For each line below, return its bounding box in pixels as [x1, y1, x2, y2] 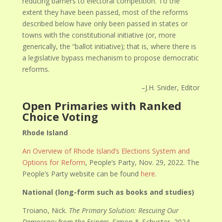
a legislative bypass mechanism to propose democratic [22, 53, 199, 62]
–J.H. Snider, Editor [141, 83, 200, 92]
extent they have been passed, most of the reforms [22, 7, 189, 17]
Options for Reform [22, 158, 86, 167]
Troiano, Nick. [22, 206, 69, 215]
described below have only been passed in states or [22, 19, 188, 28]
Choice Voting [22, 109, 99, 124]
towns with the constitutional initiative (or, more [22, 30, 176, 40]
